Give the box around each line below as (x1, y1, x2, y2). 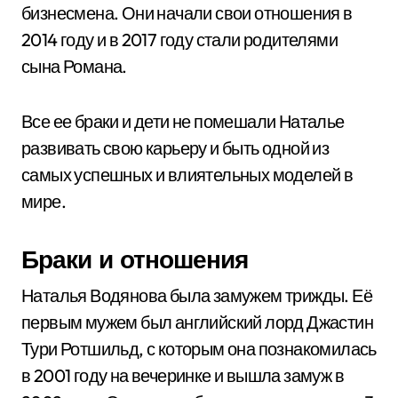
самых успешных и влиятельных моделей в (21, 163, 354, 186)
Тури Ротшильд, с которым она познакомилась (21, 338, 377, 360)
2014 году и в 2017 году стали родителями (21, 28, 338, 51)
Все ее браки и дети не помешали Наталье (21, 110, 345, 132)
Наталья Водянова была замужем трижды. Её (21, 284, 372, 306)
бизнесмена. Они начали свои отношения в (21, 2, 353, 24)
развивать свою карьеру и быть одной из (21, 137, 330, 159)
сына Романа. (21, 55, 127, 77)
